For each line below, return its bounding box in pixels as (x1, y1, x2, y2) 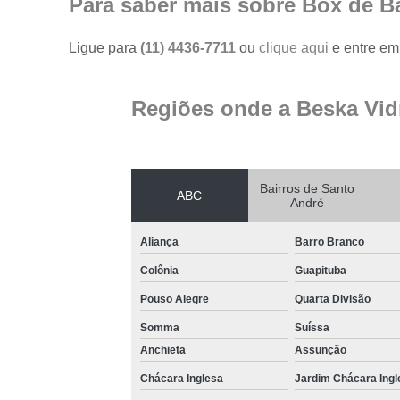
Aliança (139, 235, 179, 248)
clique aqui (259, 39, 329, 55)
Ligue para (69, 39, 141, 55)
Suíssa (294, 321, 329, 334)
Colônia (139, 263, 179, 277)
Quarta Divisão (294, 292, 371, 305)
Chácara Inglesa (139, 371, 223, 385)
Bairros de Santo (259, 180, 354, 196)
